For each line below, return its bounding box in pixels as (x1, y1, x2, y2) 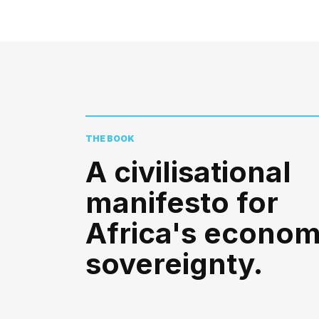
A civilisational (85, 155, 291, 189)
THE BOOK (85, 133, 135, 144)
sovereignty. (85, 246, 263, 281)
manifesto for (85, 185, 278, 220)
